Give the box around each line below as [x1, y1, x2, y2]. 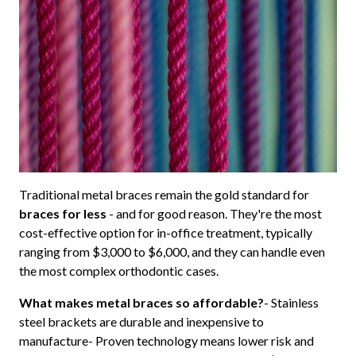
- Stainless [263, 295, 319, 311]
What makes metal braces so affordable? [18, 295, 264, 311]
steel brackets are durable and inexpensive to [18, 314, 264, 330]
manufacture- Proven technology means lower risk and [18, 333, 314, 349]
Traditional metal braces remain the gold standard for [18, 187, 309, 203]
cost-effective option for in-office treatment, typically [18, 225, 312, 241]
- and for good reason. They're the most [106, 206, 322, 222]
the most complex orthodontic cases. [18, 263, 219, 279]
